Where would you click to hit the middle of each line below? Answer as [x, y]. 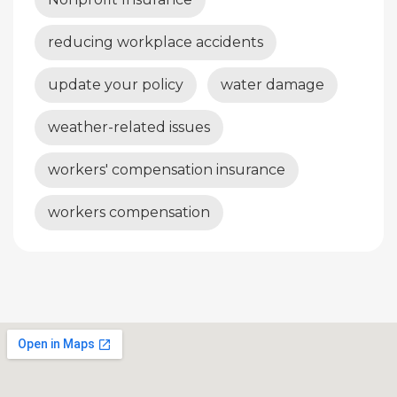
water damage [272, 84]
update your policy [116, 84]
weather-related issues [129, 127]
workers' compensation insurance [167, 169]
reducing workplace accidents [156, 42]
